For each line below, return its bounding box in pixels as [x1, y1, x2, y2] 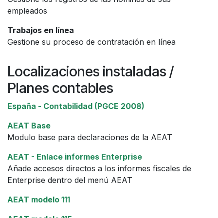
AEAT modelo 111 [7, 194, 70, 204]
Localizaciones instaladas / [7, 62, 174, 80]
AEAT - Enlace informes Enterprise [7, 151, 142, 162]
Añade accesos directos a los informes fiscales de [7, 163, 191, 173]
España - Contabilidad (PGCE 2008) [7, 101, 145, 111]
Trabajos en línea [7, 25, 74, 35]
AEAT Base [7, 120, 51, 130]
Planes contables [7, 79, 113, 96]
